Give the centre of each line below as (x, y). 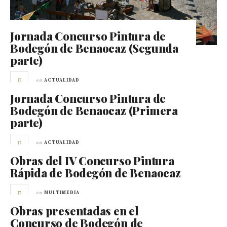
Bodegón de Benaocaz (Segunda (94, 48)
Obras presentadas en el (74, 211)
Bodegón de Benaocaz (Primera (94, 110)
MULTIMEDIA (62, 193)
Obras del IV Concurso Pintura (92, 160)
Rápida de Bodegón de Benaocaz (96, 173)
